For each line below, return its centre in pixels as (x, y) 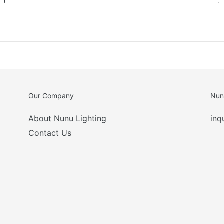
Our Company (51, 95)
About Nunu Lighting (68, 118)
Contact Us (50, 133)
